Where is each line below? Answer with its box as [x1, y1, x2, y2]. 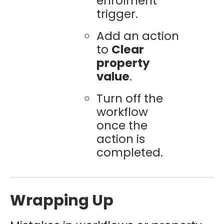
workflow [96, 104, 148, 120]
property [96, 54, 150, 71]
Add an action [96, 27, 179, 44]
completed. [96, 144, 163, 161]
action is [96, 131, 145, 147]
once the [96, 117, 147, 134]
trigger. [96, 5, 138, 22]
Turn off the [96, 90, 163, 107]
